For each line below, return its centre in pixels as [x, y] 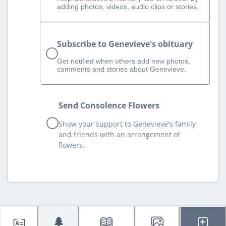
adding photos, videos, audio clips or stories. [128, 7]
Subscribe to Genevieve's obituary [125, 44]
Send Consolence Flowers [109, 105]
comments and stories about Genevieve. [122, 69]
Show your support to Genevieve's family [127, 124]
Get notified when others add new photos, [124, 61]
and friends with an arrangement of [119, 134]
